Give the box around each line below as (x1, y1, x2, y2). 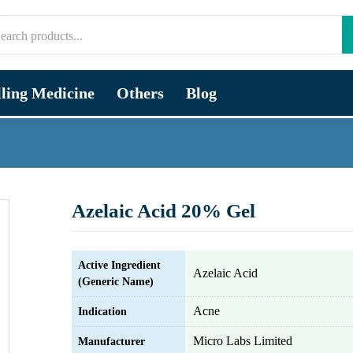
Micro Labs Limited (193, 334, 292, 347)
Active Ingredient (78, 259, 161, 271)
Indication (78, 306, 127, 318)
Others (117, 84, 164, 102)
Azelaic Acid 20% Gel (72, 200, 255, 221)
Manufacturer (78, 336, 145, 347)
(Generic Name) (78, 276, 154, 288)
